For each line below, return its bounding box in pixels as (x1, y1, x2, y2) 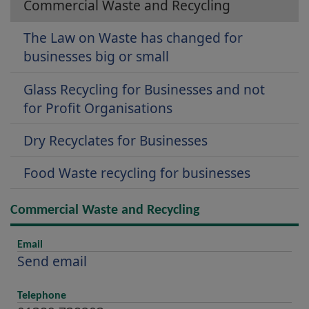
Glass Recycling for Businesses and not (23, 79, 266, 99)
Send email (17, 252, 87, 271)
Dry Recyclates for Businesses (23, 130, 208, 150)
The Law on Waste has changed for (23, 28, 243, 48)
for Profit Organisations (23, 98, 173, 117)
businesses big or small (23, 47, 170, 66)
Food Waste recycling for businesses (23, 163, 251, 182)
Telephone (17, 290, 66, 302)
